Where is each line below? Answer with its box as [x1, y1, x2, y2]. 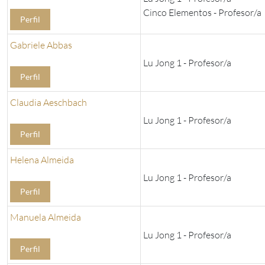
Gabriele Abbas [10, 39, 72, 51]
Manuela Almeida [10, 211, 81, 224]
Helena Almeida [10, 154, 74, 166]
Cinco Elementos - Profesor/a [143, 7, 261, 19]
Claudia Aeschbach [10, 96, 87, 109]
